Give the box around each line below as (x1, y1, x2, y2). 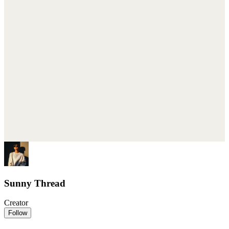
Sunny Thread (4, 177, 65, 189)
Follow (8, 209, 27, 217)
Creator (4, 198, 28, 208)
